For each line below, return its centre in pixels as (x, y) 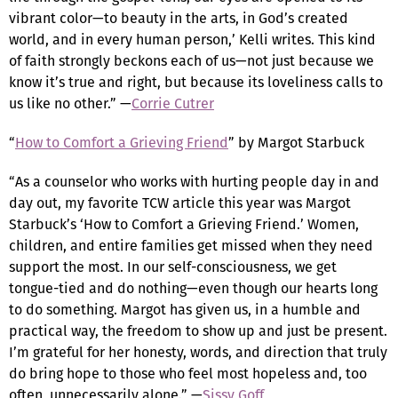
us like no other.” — (70, 103)
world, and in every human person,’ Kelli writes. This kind (192, 39)
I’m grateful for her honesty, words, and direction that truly (198, 352)
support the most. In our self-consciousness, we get (173, 267)
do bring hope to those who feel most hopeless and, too (188, 373)
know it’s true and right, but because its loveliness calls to (196, 82)
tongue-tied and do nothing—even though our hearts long (193, 288)
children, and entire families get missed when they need (191, 245)
